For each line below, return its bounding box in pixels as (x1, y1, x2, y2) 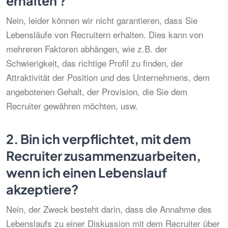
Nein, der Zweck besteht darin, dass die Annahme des (6, 203, 212, 215)
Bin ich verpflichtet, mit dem (18, 131, 191, 147)
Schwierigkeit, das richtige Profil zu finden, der (6, 56, 183, 69)
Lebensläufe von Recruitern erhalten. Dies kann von (6, 28, 203, 41)
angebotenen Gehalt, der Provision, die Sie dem (6, 85, 187, 98)
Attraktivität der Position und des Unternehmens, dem (6, 71, 210, 83)
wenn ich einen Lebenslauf (6, 164, 167, 181)
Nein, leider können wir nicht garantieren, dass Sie (6, 14, 197, 26)
